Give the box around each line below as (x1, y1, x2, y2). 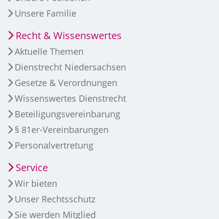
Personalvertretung (15, 139, 93, 152)
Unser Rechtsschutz (15, 193, 95, 205)
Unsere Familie (15, 7, 76, 20)
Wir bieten (15, 177, 57, 190)
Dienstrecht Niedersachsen (15, 61, 126, 73)
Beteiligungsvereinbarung (15, 108, 120, 120)
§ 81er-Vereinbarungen (15, 124, 109, 136)
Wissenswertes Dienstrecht (15, 92, 126, 105)
